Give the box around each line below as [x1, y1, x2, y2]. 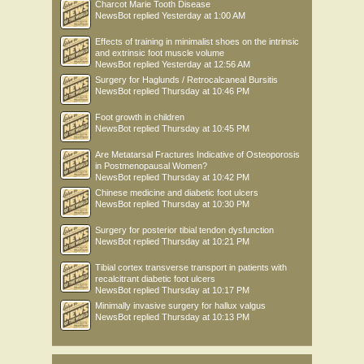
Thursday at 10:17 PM [162, 285, 249, 295]
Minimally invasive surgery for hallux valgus [95, 301, 266, 310]
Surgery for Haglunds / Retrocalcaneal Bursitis [95, 75, 278, 84]
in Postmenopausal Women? [95, 161, 207, 171]
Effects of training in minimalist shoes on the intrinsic [95, 37, 299, 46]
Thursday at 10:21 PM [162, 236, 249, 246]
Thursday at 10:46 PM [162, 86, 249, 96]
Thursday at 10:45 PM [162, 123, 249, 133]
